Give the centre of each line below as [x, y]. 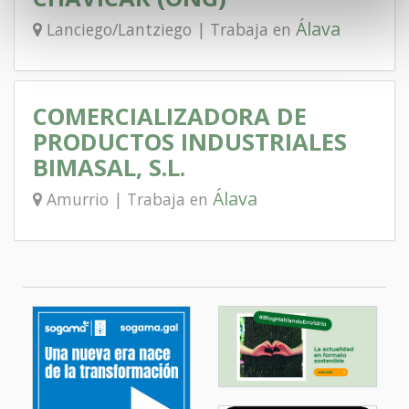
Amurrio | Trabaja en [127, 199]
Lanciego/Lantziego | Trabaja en [169, 30]
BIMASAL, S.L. [109, 168]
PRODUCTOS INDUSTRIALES [190, 142]
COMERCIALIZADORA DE [170, 117]
